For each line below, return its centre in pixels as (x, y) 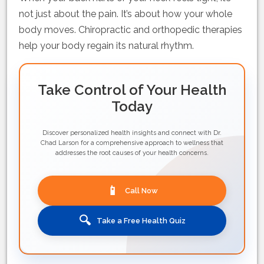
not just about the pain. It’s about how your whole (126, 14)
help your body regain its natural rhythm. (106, 46)
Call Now (141, 191)
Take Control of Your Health (132, 90)
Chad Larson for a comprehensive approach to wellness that (132, 143)
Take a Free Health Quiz (141, 221)
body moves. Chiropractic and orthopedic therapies (131, 30)
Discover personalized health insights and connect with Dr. (132, 133)
